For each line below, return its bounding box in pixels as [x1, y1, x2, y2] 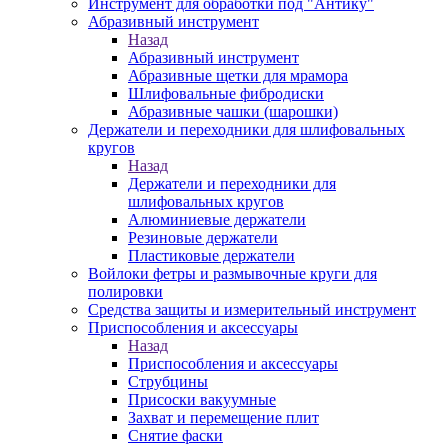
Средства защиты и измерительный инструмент [88, 301, 416, 318]
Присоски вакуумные [128, 391, 276, 408]
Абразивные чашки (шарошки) [128, 103, 338, 120]
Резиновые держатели [128, 229, 278, 246]
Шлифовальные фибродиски [128, 85, 324, 102]
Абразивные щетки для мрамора [128, 67, 348, 84]
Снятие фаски [128, 427, 223, 444]
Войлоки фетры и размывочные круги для [88, 265, 377, 282]
